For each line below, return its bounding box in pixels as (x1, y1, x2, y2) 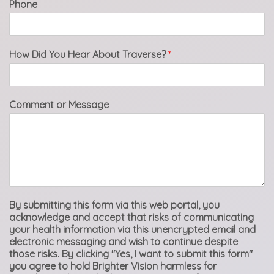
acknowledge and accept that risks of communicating (9, 211, 254, 223)
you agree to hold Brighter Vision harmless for (9, 260, 217, 272)
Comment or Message (9, 98, 109, 111)
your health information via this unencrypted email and (9, 223, 256, 235)
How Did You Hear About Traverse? (9, 48, 168, 61)
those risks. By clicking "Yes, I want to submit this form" (9, 248, 253, 260)
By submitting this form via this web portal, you (9, 199, 220, 211)
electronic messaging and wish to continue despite (9, 235, 238, 248)
